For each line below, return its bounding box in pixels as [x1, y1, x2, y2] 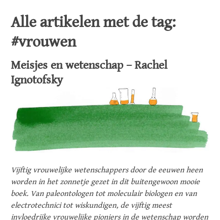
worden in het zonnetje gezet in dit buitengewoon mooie [11, 177, 200, 187]
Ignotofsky [11, 73, 63, 87]
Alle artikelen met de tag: [11, 13, 176, 31]
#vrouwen [11, 33, 77, 51]
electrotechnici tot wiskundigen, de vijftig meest [11, 201, 172, 211]
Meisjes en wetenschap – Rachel [11, 58, 168, 72]
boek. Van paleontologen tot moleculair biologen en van [11, 189, 197, 199]
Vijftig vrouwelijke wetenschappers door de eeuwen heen [11, 165, 203, 175]
